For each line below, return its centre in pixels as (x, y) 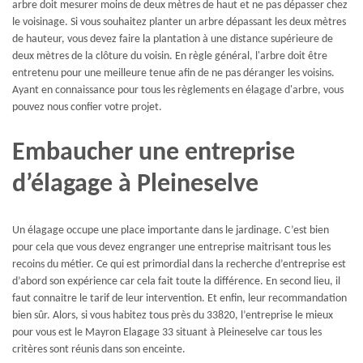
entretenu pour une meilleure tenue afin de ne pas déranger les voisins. (173, 74)
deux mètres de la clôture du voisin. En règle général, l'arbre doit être (170, 57)
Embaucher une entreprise (154, 153)
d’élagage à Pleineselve (135, 184)
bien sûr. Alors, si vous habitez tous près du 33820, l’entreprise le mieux (173, 316)
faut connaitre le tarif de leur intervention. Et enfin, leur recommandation (179, 299)
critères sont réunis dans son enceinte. (99, 350)
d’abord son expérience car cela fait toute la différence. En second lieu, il (176, 282)
